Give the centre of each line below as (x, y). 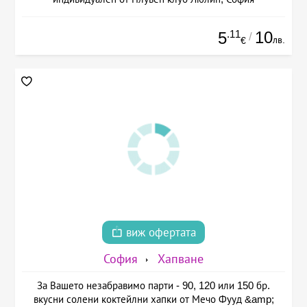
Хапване (181, 259)
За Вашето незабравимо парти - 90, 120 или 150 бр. (153, 286)
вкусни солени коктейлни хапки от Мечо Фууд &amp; (153, 299)
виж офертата (159, 233)
